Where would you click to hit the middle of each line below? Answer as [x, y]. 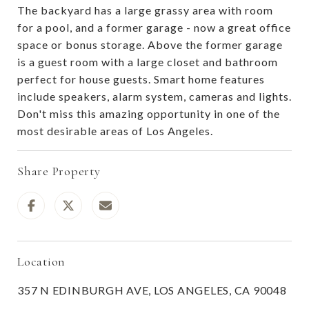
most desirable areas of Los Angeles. [115, 130]
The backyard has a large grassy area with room [145, 10]
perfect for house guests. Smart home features [141, 79]
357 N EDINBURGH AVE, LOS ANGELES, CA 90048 [152, 290]
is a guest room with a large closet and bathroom [148, 61]
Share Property [59, 171]
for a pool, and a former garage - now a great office [154, 27]
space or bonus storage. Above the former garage [150, 44]
